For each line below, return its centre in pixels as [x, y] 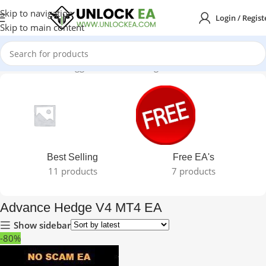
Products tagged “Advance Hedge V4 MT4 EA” [121, 66]
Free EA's [194, 157]
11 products [72, 171]
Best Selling [72, 157]
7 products [194, 171]
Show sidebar [42, 225]
